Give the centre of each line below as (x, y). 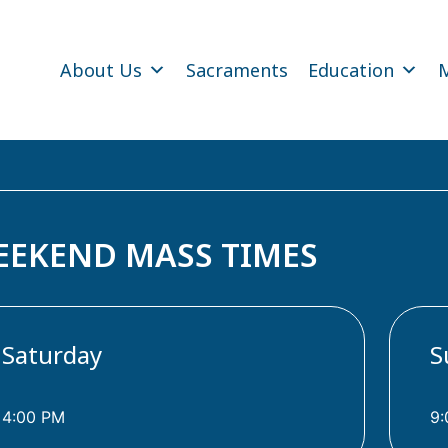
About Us (100, 69)
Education (350, 69)
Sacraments (236, 69)
